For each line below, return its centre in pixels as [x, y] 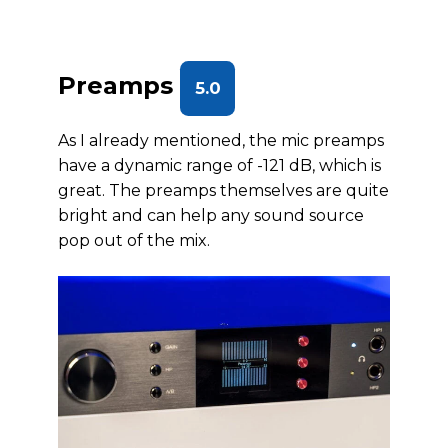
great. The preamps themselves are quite [223, 190]
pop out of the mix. [134, 240]
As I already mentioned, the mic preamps [221, 140]
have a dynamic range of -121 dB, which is [219, 165]
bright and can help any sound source [211, 215]
